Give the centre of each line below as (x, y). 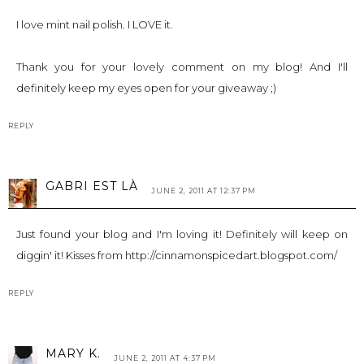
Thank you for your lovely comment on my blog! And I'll (182, 66)
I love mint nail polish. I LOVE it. (95, 24)
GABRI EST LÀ (92, 186)
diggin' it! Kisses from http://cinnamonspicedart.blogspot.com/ (177, 255)
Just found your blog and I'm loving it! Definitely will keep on (182, 234)
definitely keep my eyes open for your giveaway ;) (146, 87)
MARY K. (73, 354)
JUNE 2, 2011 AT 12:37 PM (204, 190)
